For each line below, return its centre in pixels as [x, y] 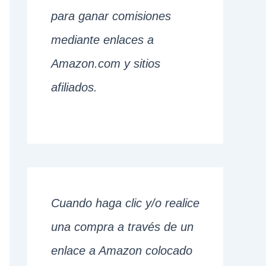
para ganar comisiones [111, 16]
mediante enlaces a [102, 40]
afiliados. [74, 88]
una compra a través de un [122, 227]
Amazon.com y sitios [106, 64]
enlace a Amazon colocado [122, 251]
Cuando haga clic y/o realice [125, 203]
